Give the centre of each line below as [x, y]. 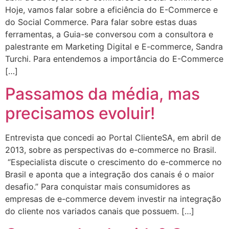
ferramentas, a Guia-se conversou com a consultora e [109, 35]
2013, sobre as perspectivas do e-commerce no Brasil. [111, 150]
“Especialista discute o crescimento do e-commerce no [113, 162]
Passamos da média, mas [102, 94]
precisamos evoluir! [80, 113]
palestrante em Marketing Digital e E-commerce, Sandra [114, 47]
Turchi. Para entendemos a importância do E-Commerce [114, 59]
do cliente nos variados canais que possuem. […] [100, 211]
